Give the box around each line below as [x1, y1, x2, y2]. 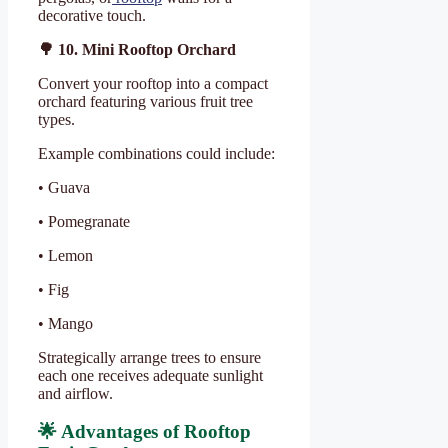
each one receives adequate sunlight [38, 366, 263, 384]
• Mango [38, 314, 93, 332]
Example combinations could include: [38, 144, 275, 162]
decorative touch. [38, 6, 146, 24]
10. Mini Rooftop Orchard [54, 40, 236, 58]
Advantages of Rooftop [57, 421, 251, 443]
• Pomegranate [38, 212, 130, 230]
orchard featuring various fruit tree [38, 92, 253, 110]
